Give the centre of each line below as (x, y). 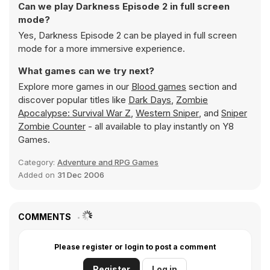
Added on (38, 175)
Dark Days (150, 100)
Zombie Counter (52, 126)
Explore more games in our (75, 86)
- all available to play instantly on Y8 (160, 126)
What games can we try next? (86, 71)
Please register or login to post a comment (135, 247)
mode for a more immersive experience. (102, 49)
